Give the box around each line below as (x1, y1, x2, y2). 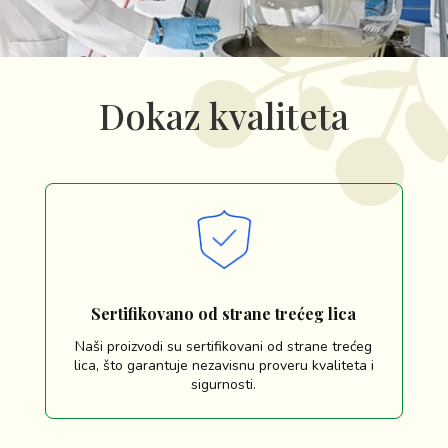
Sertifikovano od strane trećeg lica (91, 303, 357, 325)
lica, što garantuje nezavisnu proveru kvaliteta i (73, 356, 374, 376)
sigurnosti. (191, 375, 257, 395)
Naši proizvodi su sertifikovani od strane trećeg (75, 337, 373, 357)
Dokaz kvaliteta (98, 90, 349, 139)
